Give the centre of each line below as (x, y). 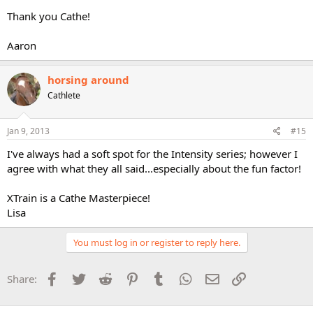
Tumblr (184, 277)
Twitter (104, 277)
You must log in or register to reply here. (156, 242)
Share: (22, 279)
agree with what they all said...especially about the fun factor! (154, 168)
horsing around (88, 79)
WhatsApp (219, 277)
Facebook (83, 277)
